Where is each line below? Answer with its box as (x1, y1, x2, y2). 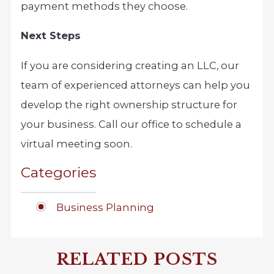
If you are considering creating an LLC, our (21, 59, 240, 72)
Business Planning (56, 201, 154, 213)
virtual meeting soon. (21, 137, 133, 150)
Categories (21, 163, 97, 181)
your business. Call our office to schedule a (21, 117, 242, 130)
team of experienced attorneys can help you (21, 78, 251, 91)
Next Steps (21, 29, 81, 42)
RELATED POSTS (56, 249, 218, 269)
